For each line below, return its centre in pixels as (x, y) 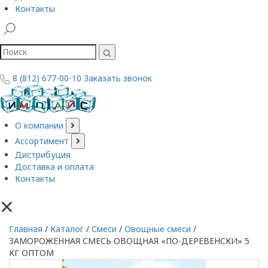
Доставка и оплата (54, 166)
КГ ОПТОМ (31, 253)
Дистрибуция (43, 154)
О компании (39, 125)
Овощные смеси (158, 229)
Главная (26, 229)
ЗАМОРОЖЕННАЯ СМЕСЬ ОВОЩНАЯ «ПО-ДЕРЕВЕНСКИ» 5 (129, 241)
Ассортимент (42, 141)
